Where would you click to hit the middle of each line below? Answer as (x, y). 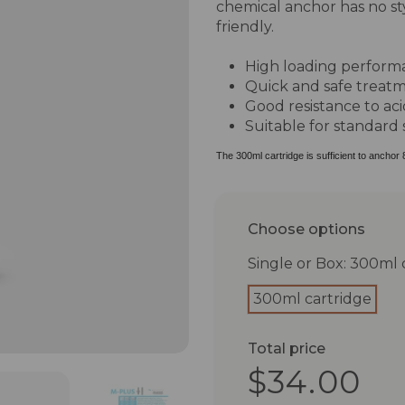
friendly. (245, 26)
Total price (287, 349)
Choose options (306, 229)
